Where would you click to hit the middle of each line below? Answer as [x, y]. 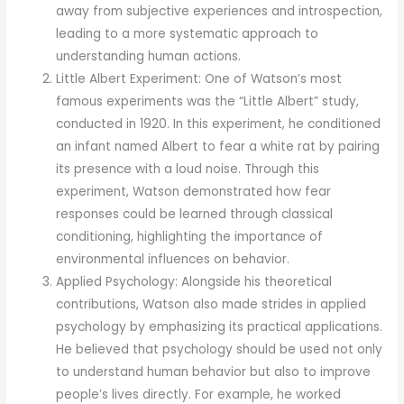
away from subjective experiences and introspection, [220, 12]
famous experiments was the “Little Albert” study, [208, 102]
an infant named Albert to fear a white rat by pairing [218, 147]
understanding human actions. [149, 57]
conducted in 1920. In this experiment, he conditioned [219, 124]
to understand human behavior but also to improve [214, 372]
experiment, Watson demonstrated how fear [194, 192]
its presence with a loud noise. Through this [188, 170]
